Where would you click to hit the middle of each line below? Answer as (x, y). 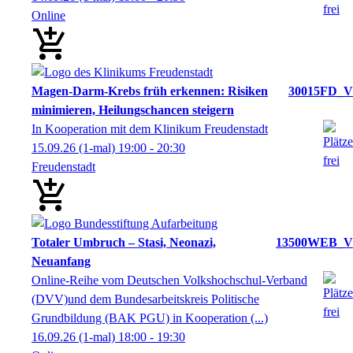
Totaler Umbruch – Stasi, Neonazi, (124, 242)
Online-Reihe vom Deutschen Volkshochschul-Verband (169, 280)
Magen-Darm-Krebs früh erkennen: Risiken (150, 91)
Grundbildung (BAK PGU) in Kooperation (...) (150, 318)
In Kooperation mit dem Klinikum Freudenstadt (150, 128)
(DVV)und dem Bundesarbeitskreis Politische (145, 299)
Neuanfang (61, 261)
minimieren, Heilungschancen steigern (133, 110)
